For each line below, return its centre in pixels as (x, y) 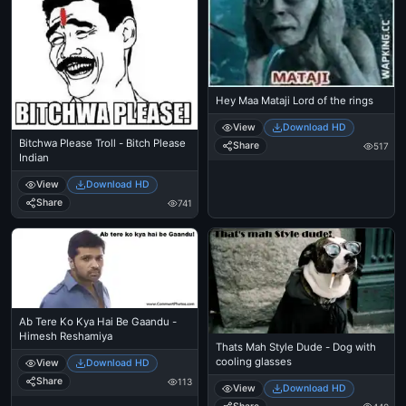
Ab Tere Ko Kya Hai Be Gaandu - (98, 322)
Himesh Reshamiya (66, 337)
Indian (34, 158)
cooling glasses (254, 361)
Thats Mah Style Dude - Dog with (296, 347)
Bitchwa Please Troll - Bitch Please (102, 144)
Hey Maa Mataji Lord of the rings (295, 101)
